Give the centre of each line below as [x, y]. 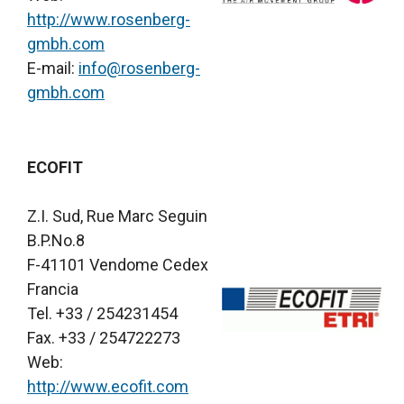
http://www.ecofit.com [108, 387]
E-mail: [53, 69]
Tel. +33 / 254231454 [102, 314]
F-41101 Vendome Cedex [118, 265]
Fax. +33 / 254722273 [104, 338]
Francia [53, 289]
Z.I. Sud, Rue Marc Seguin [117, 216]
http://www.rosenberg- [109, 20]
